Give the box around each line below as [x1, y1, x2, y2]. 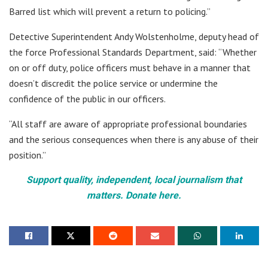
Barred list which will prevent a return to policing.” [9, 5, 211, 18]
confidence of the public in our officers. [9, 93, 166, 105]
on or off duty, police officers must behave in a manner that [9, 62, 251, 74]
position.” [9, 149, 46, 162]
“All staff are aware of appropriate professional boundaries [9, 118, 247, 130]
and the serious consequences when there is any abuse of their [9, 133, 258, 146]
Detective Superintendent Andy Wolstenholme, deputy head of [9, 31, 259, 43]
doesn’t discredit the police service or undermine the [9, 77, 218, 90]
